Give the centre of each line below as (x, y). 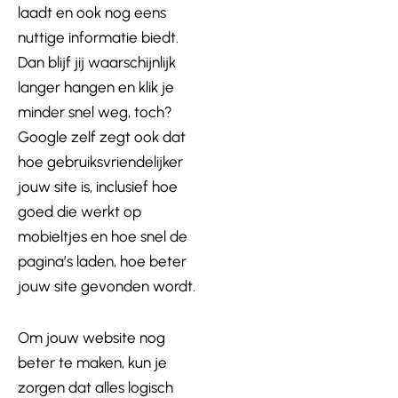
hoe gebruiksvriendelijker (100, 162)
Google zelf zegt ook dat (102, 137)
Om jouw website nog (92, 337)
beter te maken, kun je (92, 362)
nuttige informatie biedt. (98, 37)
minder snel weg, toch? (95, 112)
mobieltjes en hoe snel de (103, 236)
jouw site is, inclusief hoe (98, 187)
